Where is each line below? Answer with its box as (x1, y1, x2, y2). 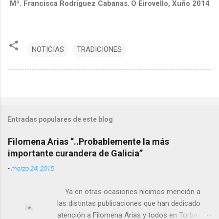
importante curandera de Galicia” (8, 148, 143, 158)
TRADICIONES (77, 44, 122, 54)
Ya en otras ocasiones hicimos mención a (57, 187, 201, 196)
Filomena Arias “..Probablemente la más (8, 136, 169, 147)
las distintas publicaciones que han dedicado (57, 198, 201, 208)
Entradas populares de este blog (8, 115, 113, 123)
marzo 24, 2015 (11, 164, 54, 172)
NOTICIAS (32, 44, 64, 54)
